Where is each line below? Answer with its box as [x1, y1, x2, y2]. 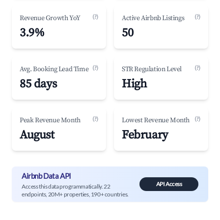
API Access [156, 180, 182, 188]
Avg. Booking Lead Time [20, 65, 89, 74]
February [122, 128, 168, 142]
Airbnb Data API [22, 171, 71, 180]
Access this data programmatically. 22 [22, 182, 110, 190]
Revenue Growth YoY [20, 14, 81, 23]
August [20, 128, 55, 142]
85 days [20, 77, 57, 91]
